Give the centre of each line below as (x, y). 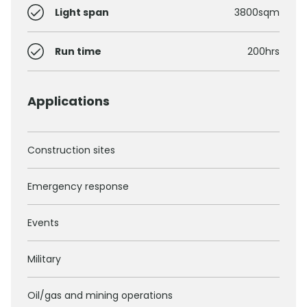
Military (44, 259)
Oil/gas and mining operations (100, 296)
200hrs (263, 52)
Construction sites (71, 150)
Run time (78, 52)
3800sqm (257, 13)
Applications (69, 101)
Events (43, 223)
